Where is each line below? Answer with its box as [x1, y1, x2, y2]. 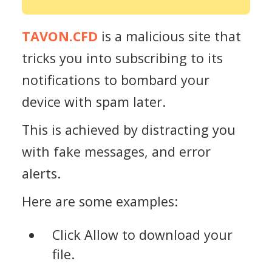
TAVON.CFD [22, 27, 98, 46]
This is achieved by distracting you [22, 120, 236, 138]
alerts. [22, 164, 61, 182]
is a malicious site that [98, 27, 241, 46]
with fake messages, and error [22, 142, 211, 160]
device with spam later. [22, 93, 166, 111]
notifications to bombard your [22, 71, 209, 89]
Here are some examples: [22, 192, 178, 210]
